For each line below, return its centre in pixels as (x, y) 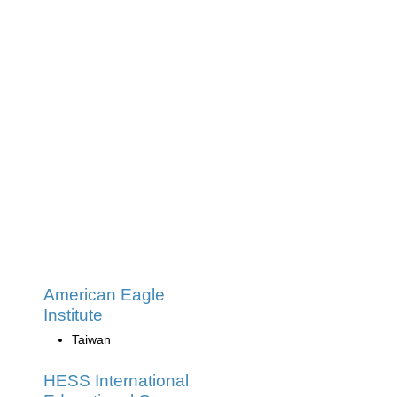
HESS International (116, 380)
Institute (73, 315)
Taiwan (91, 339)
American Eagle (104, 294)
